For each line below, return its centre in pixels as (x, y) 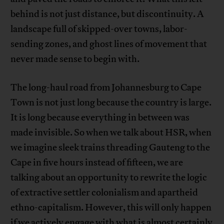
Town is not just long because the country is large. (111, 103)
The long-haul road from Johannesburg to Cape (106, 88)
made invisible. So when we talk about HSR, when (111, 133)
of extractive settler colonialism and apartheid (104, 193)
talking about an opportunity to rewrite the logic (109, 178)
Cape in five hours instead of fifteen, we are (97, 163)
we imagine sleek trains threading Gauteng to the (110, 148)
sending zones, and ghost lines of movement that (109, 44)
